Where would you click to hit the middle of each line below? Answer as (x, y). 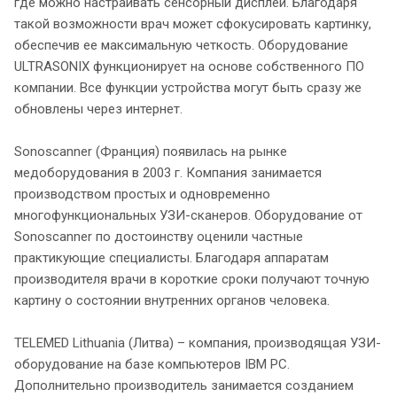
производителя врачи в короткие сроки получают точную (192, 279)
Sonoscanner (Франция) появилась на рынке (151, 151)
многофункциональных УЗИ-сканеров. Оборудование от (188, 215)
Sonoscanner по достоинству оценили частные (159, 236)
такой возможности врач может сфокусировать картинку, (193, 23)
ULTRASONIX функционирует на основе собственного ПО (189, 66)
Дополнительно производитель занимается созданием (184, 385)
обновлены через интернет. (98, 109)
